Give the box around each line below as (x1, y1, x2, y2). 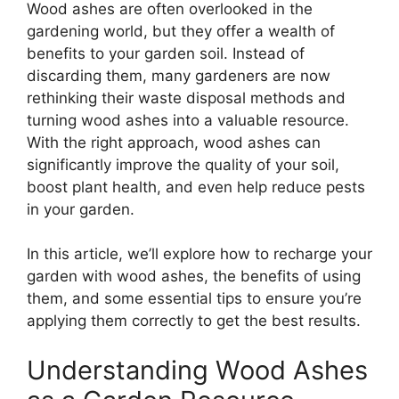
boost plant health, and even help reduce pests (27, 177, 365, 196)
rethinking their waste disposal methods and (27, 88, 346, 107)
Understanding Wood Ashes (27, 354, 368, 386)
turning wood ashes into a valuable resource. (27, 110, 349, 129)
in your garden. (27, 199, 134, 218)
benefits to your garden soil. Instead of (27, 44, 305, 62)
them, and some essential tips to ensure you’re (27, 289, 362, 308)
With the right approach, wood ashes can (27, 133, 321, 151)
